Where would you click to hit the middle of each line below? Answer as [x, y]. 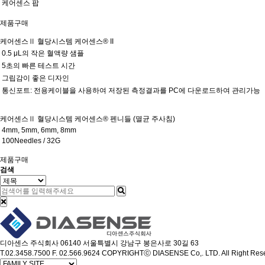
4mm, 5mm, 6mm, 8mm [39, 130]
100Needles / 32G [31, 141]
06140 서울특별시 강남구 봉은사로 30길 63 [130, 243]
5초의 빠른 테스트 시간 [38, 66]
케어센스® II [93, 41]
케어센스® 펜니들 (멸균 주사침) [124, 119]
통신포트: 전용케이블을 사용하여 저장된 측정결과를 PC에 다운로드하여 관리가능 [131, 91]
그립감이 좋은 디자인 [35, 78]
